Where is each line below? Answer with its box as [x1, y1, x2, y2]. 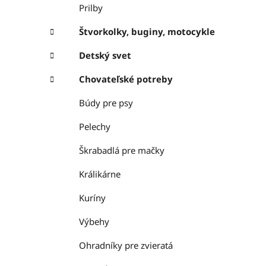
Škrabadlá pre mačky [79, 144, 164, 157]
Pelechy [79, 121, 110, 133]
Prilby [79, 2, 103, 14]
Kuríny [79, 192, 106, 204]
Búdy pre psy [79, 97, 133, 109]
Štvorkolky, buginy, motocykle [79, 26, 215, 38]
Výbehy [79, 216, 109, 228]
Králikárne [79, 168, 121, 180]
